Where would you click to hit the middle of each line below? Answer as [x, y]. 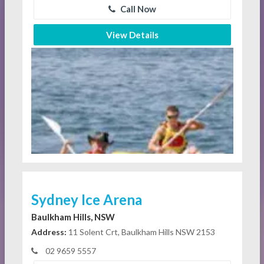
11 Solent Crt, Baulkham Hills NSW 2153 [141, 232]
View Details [132, 35]
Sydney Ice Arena [86, 200]
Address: [49, 232]
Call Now [137, 9]
